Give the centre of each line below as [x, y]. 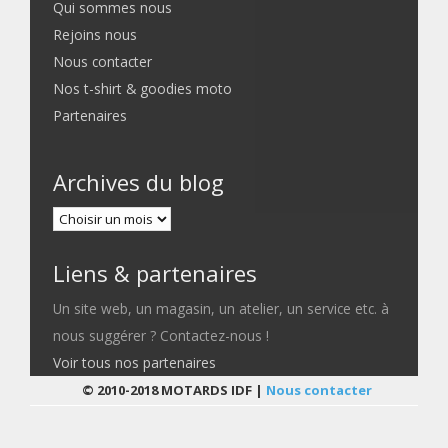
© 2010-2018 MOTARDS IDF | [173, 390]
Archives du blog [139, 181]
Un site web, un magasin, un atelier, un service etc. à [221, 309]
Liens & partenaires [155, 273]
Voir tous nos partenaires [135, 363]
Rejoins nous [95, 34]
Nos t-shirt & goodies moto [143, 88]
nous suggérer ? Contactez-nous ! [161, 336]
